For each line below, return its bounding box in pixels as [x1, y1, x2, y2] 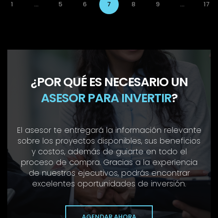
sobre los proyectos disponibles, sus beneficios [18, 135, 200, 146]
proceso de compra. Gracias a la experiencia [20, 156, 198, 168]
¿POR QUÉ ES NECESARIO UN [30, 73, 188, 91]
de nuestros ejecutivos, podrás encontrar [28, 167, 190, 179]
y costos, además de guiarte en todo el [31, 145, 187, 157]
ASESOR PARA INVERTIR [40, 89, 171, 107]
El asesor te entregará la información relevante [17, 124, 201, 136]
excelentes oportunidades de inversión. [32, 178, 186, 189]
